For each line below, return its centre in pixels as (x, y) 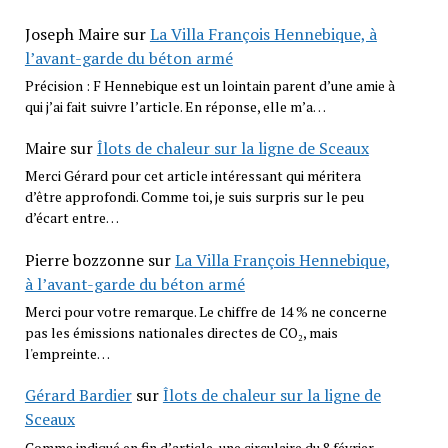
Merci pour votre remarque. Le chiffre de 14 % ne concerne (205, 311)
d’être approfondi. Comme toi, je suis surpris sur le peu (194, 197)
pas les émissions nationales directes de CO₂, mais (181, 332)
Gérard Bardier (78, 395)
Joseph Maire (71, 33)
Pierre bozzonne (84, 259)
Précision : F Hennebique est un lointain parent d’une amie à (209, 85)
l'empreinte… (67, 353)
